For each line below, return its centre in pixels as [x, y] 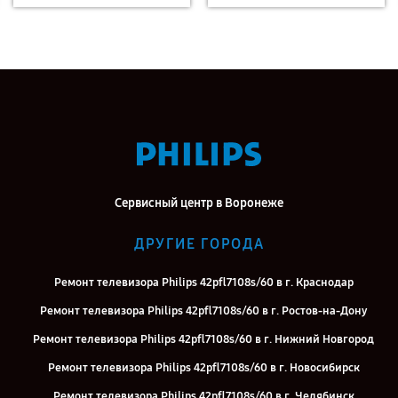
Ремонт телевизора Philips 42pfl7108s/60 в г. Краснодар [203, 283]
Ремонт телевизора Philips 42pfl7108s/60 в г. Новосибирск [203, 368]
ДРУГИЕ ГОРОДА [199, 244]
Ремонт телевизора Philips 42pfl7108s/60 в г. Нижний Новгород [203, 339]
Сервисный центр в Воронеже [199, 203]
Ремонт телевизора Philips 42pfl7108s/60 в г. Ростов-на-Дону [203, 311]
